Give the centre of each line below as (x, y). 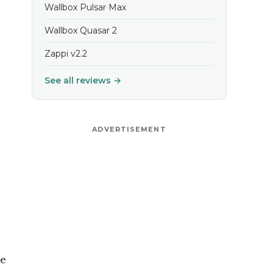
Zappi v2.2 (66, 54)
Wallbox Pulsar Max (85, 7)
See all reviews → (83, 80)
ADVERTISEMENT (129, 129)
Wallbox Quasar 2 (81, 30)
